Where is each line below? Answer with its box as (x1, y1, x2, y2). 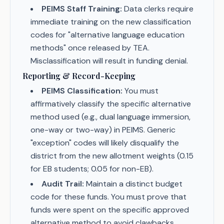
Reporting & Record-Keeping (22, 70, 135, 81)
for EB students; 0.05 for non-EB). (30, 163, 153, 174)
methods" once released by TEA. (30, 42, 149, 53)
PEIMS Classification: (41, 85, 122, 96)
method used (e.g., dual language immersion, (30, 111, 190, 122)
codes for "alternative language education (30, 29, 184, 40)
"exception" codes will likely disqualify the (30, 137, 179, 148)
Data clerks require (122, 3, 193, 14)
